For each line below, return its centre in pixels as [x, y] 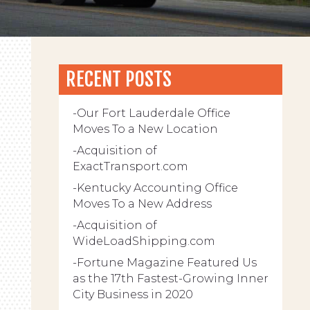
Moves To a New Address [142, 204]
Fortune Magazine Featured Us [166, 263]
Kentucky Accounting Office [157, 188]
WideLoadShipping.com [144, 241]
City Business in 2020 [133, 294]
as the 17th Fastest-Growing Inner [170, 279]
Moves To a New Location [145, 129]
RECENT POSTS [118, 79]
